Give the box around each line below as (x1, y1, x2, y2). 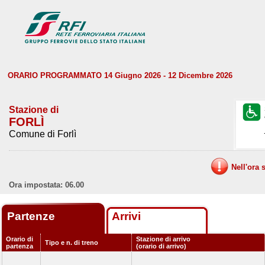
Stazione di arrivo (136, 235, 190, 243)
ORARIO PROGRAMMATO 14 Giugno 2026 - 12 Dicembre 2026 (8, 71, 232, 80)
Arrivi (112, 210, 141, 222)
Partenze (7, 210, 58, 222)
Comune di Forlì (9, 129, 76, 139)
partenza (6, 243, 33, 250)
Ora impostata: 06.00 (9, 180, 84, 189)
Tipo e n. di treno (45, 239, 98, 246)
